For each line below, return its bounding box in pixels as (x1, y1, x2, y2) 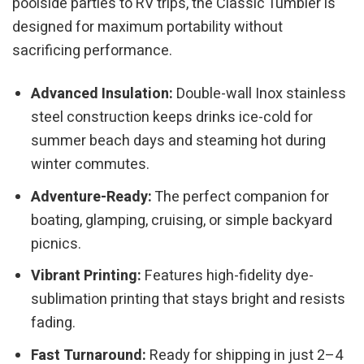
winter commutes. (31, 153, 150, 175)
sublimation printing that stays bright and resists (31, 288, 346, 311)
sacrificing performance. (12, 40, 172, 63)
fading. (31, 312, 76, 335)
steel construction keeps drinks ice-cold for (31, 106, 314, 128)
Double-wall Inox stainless (173, 82, 347, 105)
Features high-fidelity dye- (141, 265, 314, 288)
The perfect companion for (152, 185, 330, 208)
